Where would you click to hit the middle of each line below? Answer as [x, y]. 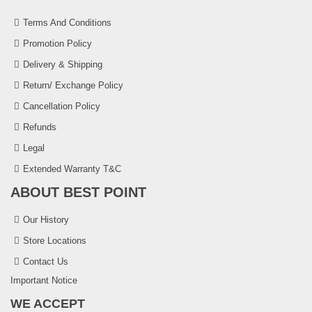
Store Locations [55, 241]
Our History [46, 220]
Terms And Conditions [67, 23]
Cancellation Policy [62, 107]
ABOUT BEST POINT [78, 193]
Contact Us [46, 262]
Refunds [40, 127]
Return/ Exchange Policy [73, 86]
